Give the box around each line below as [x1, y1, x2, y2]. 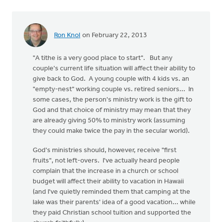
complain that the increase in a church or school [33, 167, 178, 175]
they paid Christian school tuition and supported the [33, 209, 191, 217]
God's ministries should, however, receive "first [33, 147, 176, 154]
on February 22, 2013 [81, 31, 147, 39]
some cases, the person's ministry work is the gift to [33, 96, 192, 104]
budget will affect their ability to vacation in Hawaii [33, 178, 184, 185]
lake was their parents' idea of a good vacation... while [33, 199, 196, 206]
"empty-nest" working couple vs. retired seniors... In [33, 86, 194, 93]
